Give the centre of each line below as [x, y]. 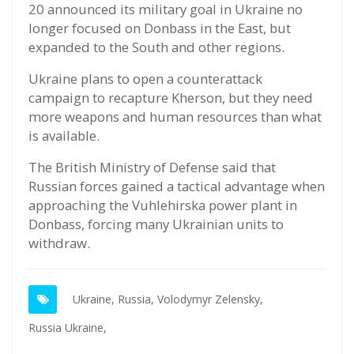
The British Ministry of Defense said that [152, 168]
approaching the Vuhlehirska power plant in [163, 205]
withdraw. [59, 243]
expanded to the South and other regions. [156, 47]
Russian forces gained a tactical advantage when [177, 186]
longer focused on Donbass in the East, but [160, 28]
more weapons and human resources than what [175, 117]
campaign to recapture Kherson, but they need [171, 98]
